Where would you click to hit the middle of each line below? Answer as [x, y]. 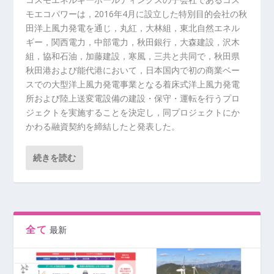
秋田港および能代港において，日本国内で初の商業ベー [133, 70]
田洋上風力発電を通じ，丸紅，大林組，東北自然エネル [133, 28]
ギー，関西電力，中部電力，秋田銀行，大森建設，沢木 [133, 42]
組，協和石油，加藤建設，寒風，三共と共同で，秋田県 [133, 56]
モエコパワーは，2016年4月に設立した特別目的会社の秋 [137, 13]
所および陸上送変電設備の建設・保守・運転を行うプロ [133, 98]
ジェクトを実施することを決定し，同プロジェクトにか [133, 112]
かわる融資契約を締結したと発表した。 [103, 126]
